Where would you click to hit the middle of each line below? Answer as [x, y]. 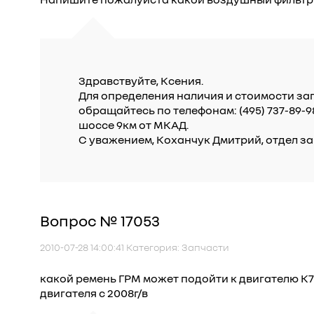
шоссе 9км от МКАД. [134, 125]
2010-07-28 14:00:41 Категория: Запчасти [135, 247]
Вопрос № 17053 [100, 220]
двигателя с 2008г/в [94, 293]
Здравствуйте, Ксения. [141, 81]
